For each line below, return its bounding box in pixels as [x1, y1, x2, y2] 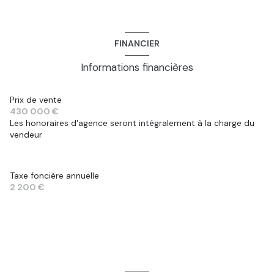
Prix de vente [10, 94, 62, 105]
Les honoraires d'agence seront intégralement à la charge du [10, 117, 254, 128]
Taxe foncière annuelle [10, 169, 99, 181]
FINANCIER [114, 38, 160, 50]
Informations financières [81, 60, 193, 74]
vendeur [10, 128, 42, 140]
